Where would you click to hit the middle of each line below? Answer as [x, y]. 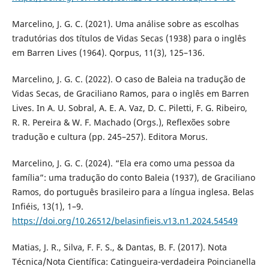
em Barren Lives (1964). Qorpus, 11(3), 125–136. [108, 53]
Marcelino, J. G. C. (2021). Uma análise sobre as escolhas [125, 24]
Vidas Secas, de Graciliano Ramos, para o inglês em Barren [130, 94]
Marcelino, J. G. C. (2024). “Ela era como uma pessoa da [123, 163]
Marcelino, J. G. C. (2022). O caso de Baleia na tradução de [128, 79]
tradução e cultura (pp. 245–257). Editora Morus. [110, 137]
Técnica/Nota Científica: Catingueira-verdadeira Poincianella [134, 262]
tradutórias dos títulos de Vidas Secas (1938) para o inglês [129, 38]
